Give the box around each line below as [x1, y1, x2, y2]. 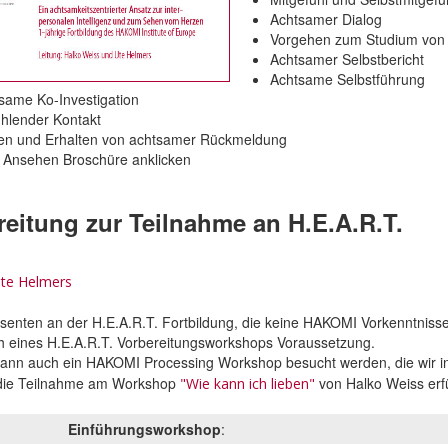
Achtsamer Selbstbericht [270, 48, 424, 69]
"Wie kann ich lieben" [180, 373, 315, 393]
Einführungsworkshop [68, 418, 221, 439]
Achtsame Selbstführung [270, 68, 425, 89]
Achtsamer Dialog [270, 8, 382, 29]
